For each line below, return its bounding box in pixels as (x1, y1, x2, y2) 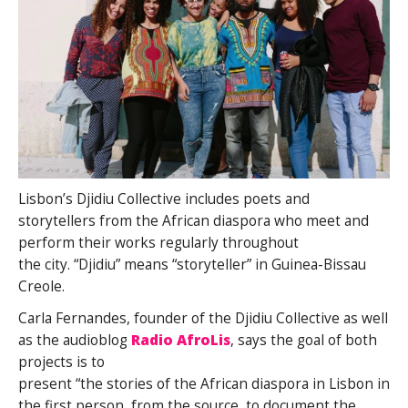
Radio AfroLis (131, 330, 230, 350)
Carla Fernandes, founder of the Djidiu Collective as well (18, 308, 388, 328)
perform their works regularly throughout (18, 232, 299, 252)
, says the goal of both (230, 330, 377, 350)
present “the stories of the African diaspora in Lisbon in (18, 373, 390, 393)
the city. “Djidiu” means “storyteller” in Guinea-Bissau (18, 254, 366, 274)
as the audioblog (18, 330, 131, 350)
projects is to (18, 352, 105, 372)
